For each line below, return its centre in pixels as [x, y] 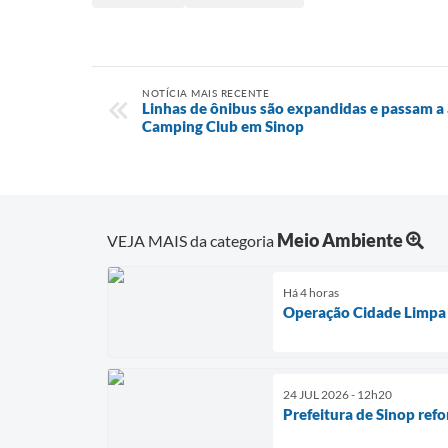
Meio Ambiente [340, 240]
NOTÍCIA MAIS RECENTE [205, 92]
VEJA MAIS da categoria [192, 241]
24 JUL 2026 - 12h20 [337, 395]
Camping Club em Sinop [223, 125]
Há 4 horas [311, 293]
